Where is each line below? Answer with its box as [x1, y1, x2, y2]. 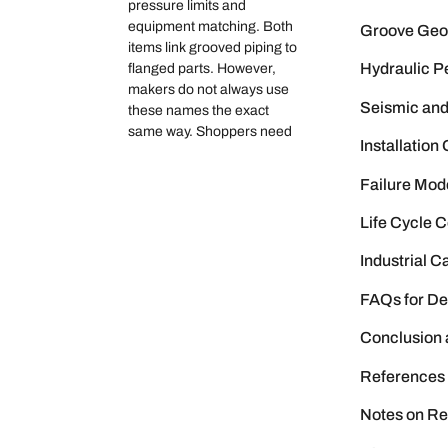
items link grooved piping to [128, 40, 297, 56]
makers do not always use [128, 82, 289, 98]
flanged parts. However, [128, 61, 276, 77]
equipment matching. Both [128, 19, 293, 35]
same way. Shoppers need [128, 124, 292, 140]
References [360, 367, 445, 385]
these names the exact [128, 103, 269, 119]
